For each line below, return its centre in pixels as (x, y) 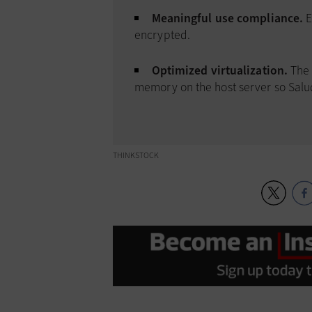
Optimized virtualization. (220, 71)
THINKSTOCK (136, 155)
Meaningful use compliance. (227, 18)
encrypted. (162, 35)
